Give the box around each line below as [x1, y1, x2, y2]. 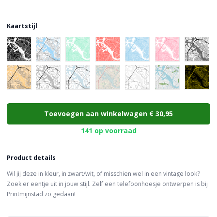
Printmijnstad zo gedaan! [7, 189, 76, 198]
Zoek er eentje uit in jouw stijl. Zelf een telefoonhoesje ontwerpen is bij [7, 179, 208, 188]
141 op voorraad [80, 125, 137, 135]
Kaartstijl [7, 21, 37, 30]
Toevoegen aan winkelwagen [44, 109, 149, 118]
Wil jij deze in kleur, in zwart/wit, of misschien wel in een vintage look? [7, 169, 200, 178]
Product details [7, 153, 56, 162]
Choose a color [6, 37, 54, 47]
